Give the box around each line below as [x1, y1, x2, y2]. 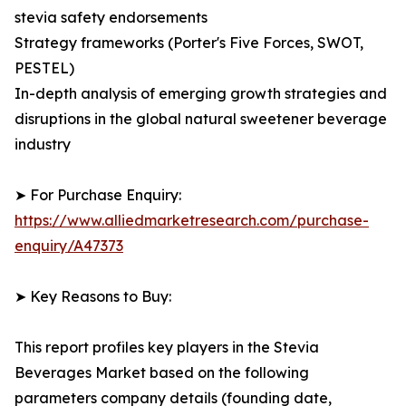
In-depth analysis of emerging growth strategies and [14, 84, 387, 103]
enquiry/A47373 [14, 237, 123, 256]
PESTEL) [14, 59, 74, 78]
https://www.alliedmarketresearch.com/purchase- [14, 211, 369, 230]
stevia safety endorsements [14, 8, 208, 27]
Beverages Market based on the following [14, 363, 309, 382]
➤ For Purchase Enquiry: [14, 186, 181, 205]
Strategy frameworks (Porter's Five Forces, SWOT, [14, 34, 363, 53]
